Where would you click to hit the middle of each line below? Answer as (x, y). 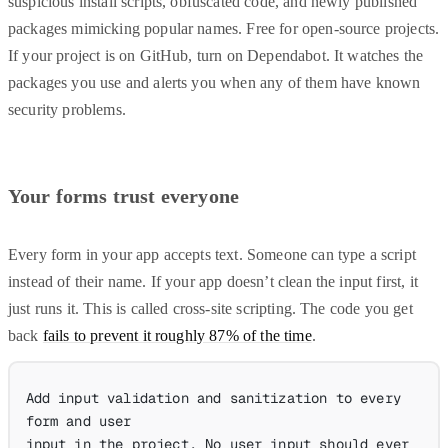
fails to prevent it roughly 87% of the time (177, 336)
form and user (78, 420)
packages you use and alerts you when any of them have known (214, 83)
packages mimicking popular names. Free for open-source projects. (224, 29)
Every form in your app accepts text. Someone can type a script (212, 255)
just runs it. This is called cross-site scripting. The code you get (210, 309)
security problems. (67, 110)
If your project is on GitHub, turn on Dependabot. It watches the (216, 56)
